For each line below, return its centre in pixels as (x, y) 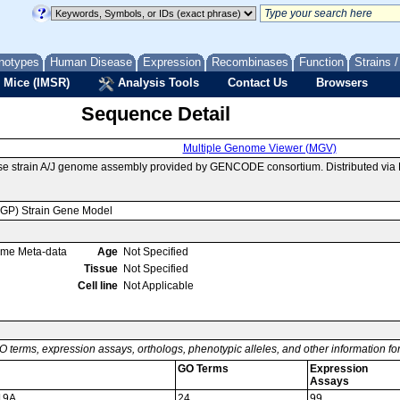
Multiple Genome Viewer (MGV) (259, 148)
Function (321, 62)
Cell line (98, 286)
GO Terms (203, 369)
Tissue (101, 269)
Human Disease (91, 62)
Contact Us (258, 83)
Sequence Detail (155, 114)
